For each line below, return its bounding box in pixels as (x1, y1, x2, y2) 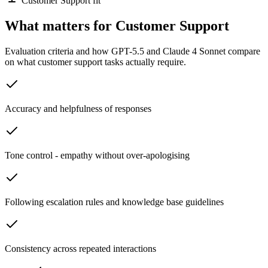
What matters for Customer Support (5, 18, 229, 34)
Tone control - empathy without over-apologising (5, 150, 190, 160)
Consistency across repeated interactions (5, 243, 156, 254)
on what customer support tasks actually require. (5, 56, 186, 67)
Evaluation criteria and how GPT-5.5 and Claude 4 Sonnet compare (5, 45, 260, 56)
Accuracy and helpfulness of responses (5, 103, 151, 114)
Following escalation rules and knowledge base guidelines (5, 196, 224, 207)
